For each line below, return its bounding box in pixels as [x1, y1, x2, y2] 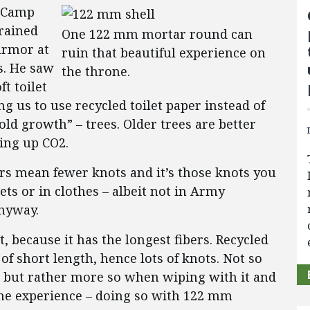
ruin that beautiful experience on [62, 44, 266, 61]
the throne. [62, 63, 130, 80]
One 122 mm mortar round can [62, 26, 253, 42]
